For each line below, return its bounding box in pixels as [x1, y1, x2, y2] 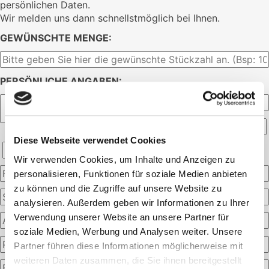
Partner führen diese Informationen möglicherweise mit [14, 240, 243, 251]
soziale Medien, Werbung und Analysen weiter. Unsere [14, 226, 243, 237]
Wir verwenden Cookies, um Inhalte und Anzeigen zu [14, 154, 235, 165]
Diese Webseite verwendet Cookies [14, 135, 166, 146]
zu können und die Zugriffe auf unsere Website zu [14, 183, 222, 193]
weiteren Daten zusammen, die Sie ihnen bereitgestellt [14, 255, 242, 265]
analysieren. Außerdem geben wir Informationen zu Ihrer [14, 197, 249, 208]
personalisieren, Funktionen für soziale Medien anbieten [14, 168, 247, 179]
